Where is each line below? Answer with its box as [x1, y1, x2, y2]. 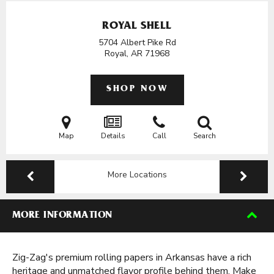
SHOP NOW [106, 85, 168, 94]
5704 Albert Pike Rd [98, 37, 176, 48]
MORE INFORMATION [12, 211, 113, 221]
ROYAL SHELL [102, 21, 172, 32]
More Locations [107, 169, 167, 180]
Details [100, 131, 125, 141]
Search [193, 131, 216, 141]
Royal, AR [105, 48, 145, 59]
